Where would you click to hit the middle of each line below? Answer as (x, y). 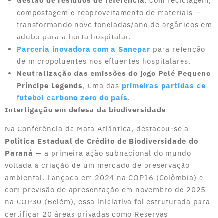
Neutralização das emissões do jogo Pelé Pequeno (114, 73)
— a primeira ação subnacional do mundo (112, 153)
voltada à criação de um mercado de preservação (97, 165)
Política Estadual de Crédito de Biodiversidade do (101, 141)
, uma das (102, 86)
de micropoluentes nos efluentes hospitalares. (104, 61)
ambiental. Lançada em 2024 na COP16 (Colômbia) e (104, 177)
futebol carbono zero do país (72, 98)
